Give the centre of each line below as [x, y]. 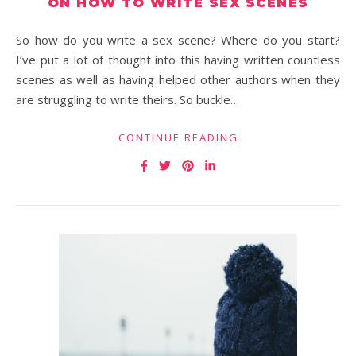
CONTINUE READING [178, 137]
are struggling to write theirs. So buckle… [128, 99]
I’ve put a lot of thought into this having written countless [178, 60]
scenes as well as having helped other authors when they [178, 79]
